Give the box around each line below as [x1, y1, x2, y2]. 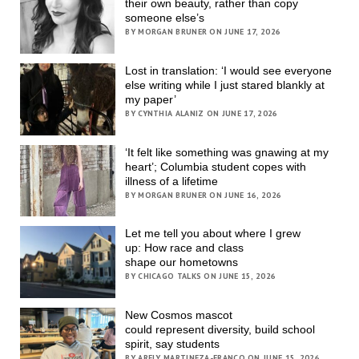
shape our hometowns [125, 256, 242, 269]
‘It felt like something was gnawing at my [125, 145, 329, 159]
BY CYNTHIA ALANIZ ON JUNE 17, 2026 [125, 107, 278, 119]
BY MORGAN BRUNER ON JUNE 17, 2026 [125, 26, 281, 38]
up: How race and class [125, 241, 244, 255]
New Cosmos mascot [125, 308, 233, 321]
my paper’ [125, 92, 177, 106]
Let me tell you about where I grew [125, 227, 301, 240]
